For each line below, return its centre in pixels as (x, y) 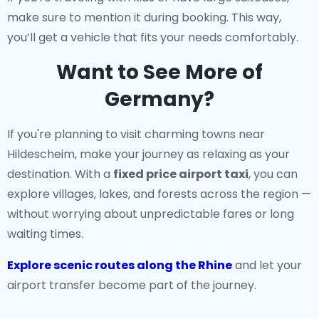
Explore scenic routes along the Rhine (120, 265)
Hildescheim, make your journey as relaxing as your (148, 154)
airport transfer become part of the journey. (132, 285)
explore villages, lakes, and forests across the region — (159, 194)
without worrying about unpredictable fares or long (151, 214)
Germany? (159, 99)
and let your (267, 265)
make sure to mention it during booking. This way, (144, 17)
